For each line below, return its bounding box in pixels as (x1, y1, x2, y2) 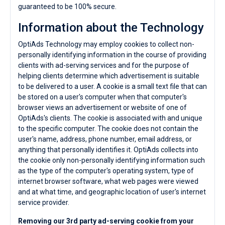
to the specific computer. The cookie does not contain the (18, 125, 198, 133)
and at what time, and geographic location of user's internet (18, 188, 206, 196)
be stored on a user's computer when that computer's (18, 93, 187, 101)
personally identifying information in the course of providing (18, 51, 206, 59)
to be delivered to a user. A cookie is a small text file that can (18, 82, 207, 90)
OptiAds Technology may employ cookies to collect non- (18, 40, 194, 48)
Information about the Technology (18, 20, 204, 35)
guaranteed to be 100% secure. (18, 3, 117, 11)
